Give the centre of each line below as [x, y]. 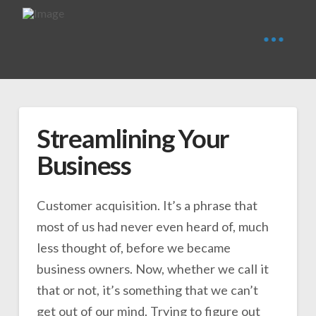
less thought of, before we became [133, 247]
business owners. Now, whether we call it [152, 268]
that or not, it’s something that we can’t [147, 290]
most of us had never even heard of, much [152, 226]
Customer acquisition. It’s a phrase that [147, 205]
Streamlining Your [133, 138]
